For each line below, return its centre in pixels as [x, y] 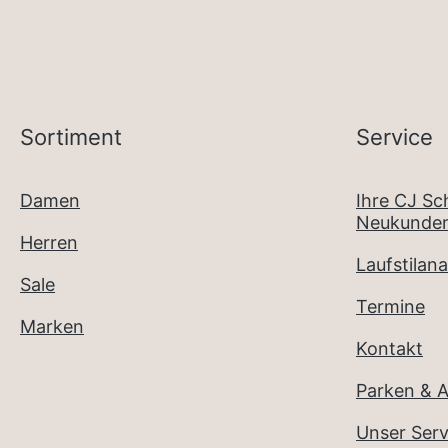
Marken [52, 326]
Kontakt [389, 348]
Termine [390, 306]
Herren [49, 242]
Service [394, 137]
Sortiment [71, 137]
